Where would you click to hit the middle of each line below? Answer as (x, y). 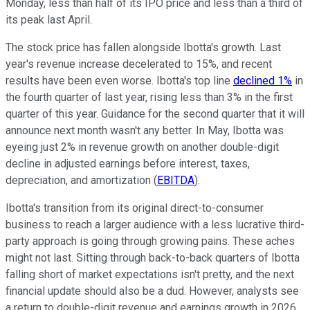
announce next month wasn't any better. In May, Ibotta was (145, 130)
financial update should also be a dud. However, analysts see (152, 291)
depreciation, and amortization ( (81, 180)
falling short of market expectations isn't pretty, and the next (150, 274)
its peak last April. (49, 19)
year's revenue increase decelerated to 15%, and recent (139, 64)
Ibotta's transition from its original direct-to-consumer (135, 208)
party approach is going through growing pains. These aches (150, 241)
